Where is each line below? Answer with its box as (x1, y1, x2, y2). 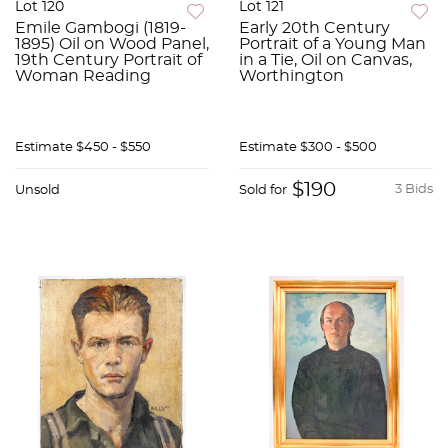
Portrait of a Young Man (239, 36, 426, 53)
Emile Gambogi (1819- (15, 20, 186, 37)
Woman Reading (15, 68, 151, 85)
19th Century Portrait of (15, 52, 202, 69)
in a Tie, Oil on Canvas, (239, 52, 412, 69)
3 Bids (395, 183, 433, 197)
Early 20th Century (239, 20, 390, 37)
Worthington (239, 68, 344, 85)
